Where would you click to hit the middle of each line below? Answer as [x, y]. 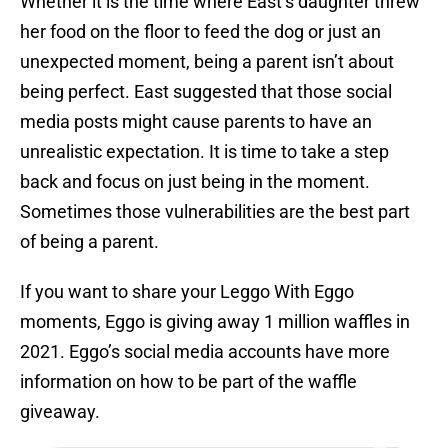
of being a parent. [89, 242]
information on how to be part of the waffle [188, 382]
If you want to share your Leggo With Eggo [187, 292]
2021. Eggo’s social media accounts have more [205, 352]
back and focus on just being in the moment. [195, 182]
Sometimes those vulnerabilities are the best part [215, 212]
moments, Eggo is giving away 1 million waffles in [215, 322]
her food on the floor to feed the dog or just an [200, 32]
